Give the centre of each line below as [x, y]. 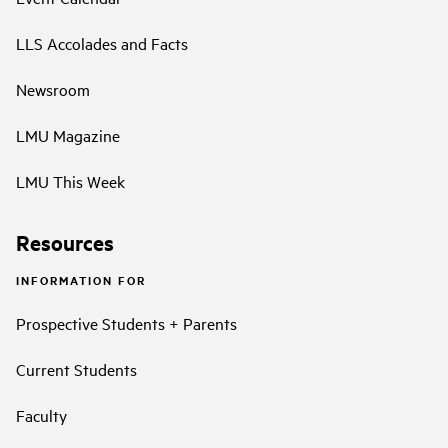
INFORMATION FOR [81, 279]
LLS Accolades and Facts [102, 42]
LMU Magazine [68, 134]
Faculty [41, 415]
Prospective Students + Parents [126, 323]
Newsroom [53, 88]
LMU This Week [70, 180]
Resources [65, 242]
